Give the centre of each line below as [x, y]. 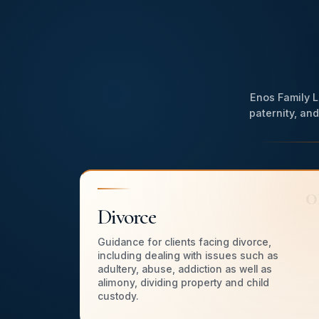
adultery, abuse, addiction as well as [185, 270]
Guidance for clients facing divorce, [184, 242]
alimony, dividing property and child [183, 283]
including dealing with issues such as [188, 256]
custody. [118, 297]
